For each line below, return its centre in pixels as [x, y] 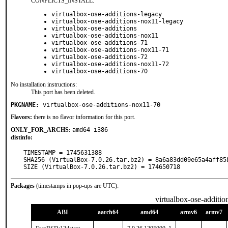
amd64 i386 [90, 130]
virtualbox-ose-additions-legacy [107, 14]
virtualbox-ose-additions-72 [99, 57]
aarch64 [108, 212]
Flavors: [21, 117]
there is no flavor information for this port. [84, 117]
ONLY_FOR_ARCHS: [41, 130]
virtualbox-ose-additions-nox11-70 [102, 105]
